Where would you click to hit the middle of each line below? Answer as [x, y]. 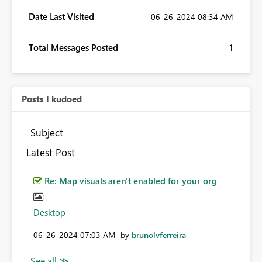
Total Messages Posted [73, 48]
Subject [47, 132]
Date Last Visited [61, 17]
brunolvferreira [159, 235]
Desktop [49, 213]
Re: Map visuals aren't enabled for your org [131, 181]
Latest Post [50, 152]
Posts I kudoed [52, 99]
